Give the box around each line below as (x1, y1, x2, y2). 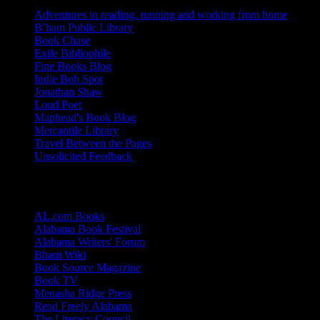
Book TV (34, 274, 78, 287)
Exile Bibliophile (34, 46, 111, 59)
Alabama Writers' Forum (34, 236, 145, 249)
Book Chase (34, 34, 90, 46)
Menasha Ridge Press (34, 287, 131, 300)
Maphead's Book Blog (34, 111, 136, 124)
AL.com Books (34, 210, 104, 223)
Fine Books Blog (34, 59, 111, 72)
